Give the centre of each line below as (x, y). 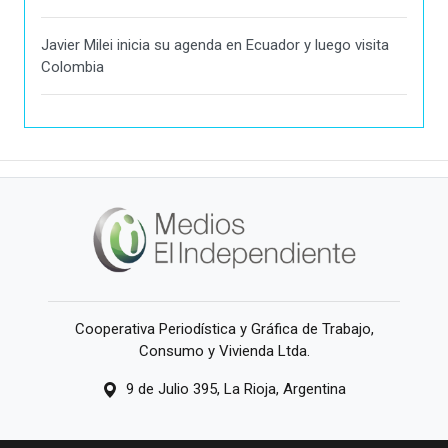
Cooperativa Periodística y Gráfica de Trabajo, (224, 329)
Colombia (72, 66)
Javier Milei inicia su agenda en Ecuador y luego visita (215, 44)
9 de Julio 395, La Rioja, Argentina (236, 389)
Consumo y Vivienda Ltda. (224, 351)
